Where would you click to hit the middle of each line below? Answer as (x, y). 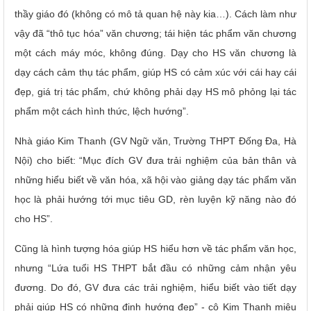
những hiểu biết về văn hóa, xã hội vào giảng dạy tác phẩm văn (155, 179)
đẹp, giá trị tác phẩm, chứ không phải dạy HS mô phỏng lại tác (155, 91)
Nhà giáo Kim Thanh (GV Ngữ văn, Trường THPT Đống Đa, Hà (155, 141)
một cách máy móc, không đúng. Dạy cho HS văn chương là (155, 52)
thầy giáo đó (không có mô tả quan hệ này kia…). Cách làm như (155, 14)
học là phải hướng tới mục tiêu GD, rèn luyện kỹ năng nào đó (155, 199)
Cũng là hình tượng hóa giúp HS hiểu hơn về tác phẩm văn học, (155, 248)
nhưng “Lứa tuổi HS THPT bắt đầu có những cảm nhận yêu (155, 268)
